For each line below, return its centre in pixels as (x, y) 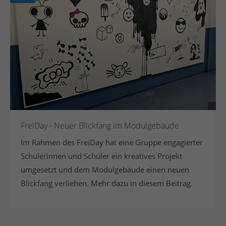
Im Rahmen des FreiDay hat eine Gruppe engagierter (112, 142)
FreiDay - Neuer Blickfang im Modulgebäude (100, 125)
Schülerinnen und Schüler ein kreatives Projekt (102, 156)
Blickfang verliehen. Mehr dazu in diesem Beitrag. (107, 183)
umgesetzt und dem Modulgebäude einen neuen (105, 169)
